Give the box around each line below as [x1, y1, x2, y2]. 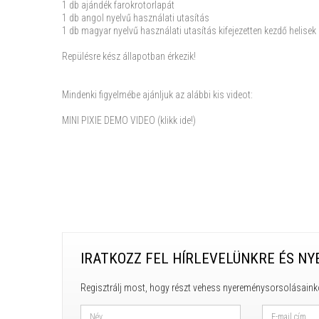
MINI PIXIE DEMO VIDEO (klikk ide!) [62, 115, 196, 126]
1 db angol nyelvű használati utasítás [62, 12, 209, 23]
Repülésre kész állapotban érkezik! [62, 51, 196, 62]
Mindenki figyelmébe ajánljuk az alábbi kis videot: [62, 89, 253, 100]
